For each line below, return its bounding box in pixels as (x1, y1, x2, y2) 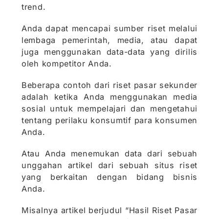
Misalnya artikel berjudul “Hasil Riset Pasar (22, 205, 197, 216)
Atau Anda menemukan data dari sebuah (22, 149, 197, 159)
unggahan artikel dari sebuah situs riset (22, 160, 197, 171)
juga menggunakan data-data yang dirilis (22, 47, 197, 57)
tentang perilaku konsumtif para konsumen (22, 115, 197, 126)
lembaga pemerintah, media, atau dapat (22, 35, 197, 45)
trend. (22, 2, 48, 12)
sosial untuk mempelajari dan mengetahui (22, 104, 197, 114)
